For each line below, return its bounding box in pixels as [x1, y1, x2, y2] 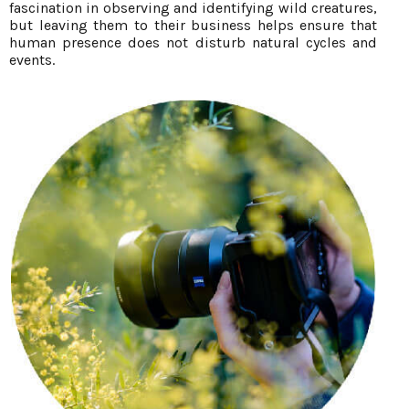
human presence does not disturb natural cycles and [9, 34, 377, 52]
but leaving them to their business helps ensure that [9, 16, 377, 35]
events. [9, 51, 55, 69]
